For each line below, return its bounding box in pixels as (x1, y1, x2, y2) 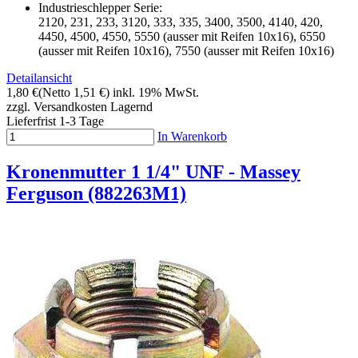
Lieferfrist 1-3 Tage (6, 114, 104, 129)
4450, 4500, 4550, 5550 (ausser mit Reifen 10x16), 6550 (38, 30, 325, 44)
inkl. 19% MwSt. (113, 86, 199, 100)
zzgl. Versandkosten (6, 100, 107, 114)
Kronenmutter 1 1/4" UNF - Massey (6, 161, 300, 182)
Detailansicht (6, 71, 72, 86)
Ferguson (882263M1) (6, 182, 186, 204)
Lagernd (110, 100, 153, 114)
